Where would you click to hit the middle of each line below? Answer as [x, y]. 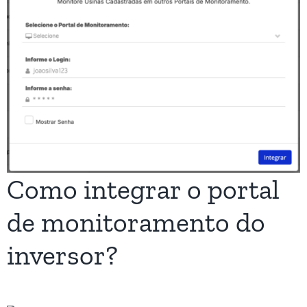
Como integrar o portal [143, 189]
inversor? [62, 255]
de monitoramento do [136, 222]
